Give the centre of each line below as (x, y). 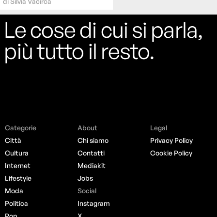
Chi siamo (93, 140)
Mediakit (92, 165)
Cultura (17, 153)
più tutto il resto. (79, 51)
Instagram (94, 203)
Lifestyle (18, 178)
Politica (17, 203)
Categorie (21, 127)
